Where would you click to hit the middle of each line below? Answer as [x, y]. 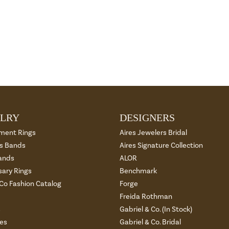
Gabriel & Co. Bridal [150, 222]
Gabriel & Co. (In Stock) [156, 209]
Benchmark [138, 171]
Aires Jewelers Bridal [153, 132]
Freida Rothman [146, 196]
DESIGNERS [147, 117]
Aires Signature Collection [161, 145]
